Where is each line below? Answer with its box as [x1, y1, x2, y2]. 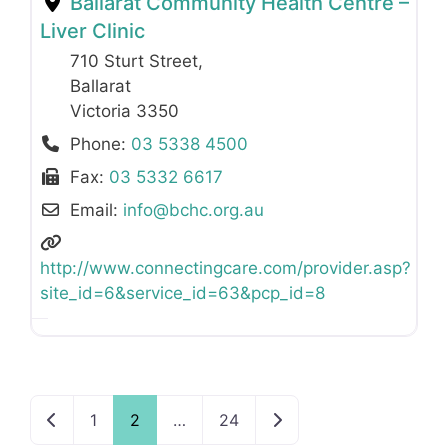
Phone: [70, 134, 132, 155]
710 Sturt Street [70, 51, 198, 72]
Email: [70, 200, 124, 221]
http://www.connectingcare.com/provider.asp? [40, 258, 411, 279]
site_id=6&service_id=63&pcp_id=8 [40, 283, 325, 304]
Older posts [271, 408, 359, 429]
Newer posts [56, 408, 152, 429]
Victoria [70, 101, 136, 122]
